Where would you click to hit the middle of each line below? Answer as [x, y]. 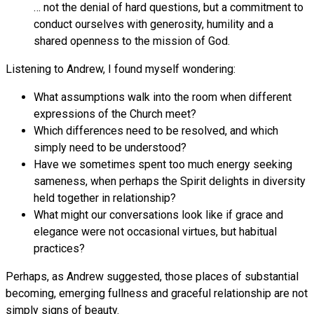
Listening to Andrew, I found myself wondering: [121, 69]
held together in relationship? [105, 198]
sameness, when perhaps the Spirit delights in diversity [170, 182]
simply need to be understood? [110, 148]
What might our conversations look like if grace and [158, 215]
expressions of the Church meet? [115, 114]
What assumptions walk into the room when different [163, 97]
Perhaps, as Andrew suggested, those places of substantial [152, 277]
